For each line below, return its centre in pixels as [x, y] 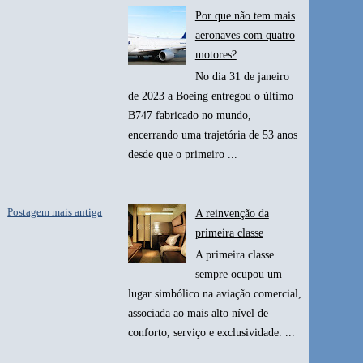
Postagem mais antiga [55, 211]
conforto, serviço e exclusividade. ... [212, 332]
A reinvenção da [232, 213]
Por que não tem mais [245, 16]
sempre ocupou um [238, 274]
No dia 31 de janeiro [242, 77]
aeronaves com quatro [245, 36]
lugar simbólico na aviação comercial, [215, 293]
